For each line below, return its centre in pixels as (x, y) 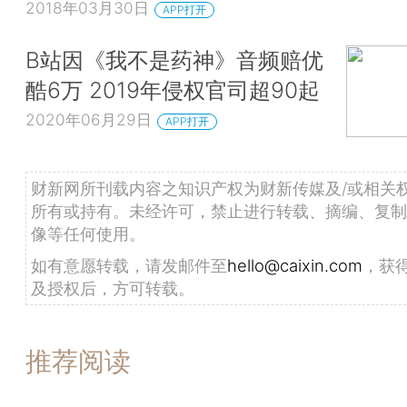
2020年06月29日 (89, 119)
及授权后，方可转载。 (113, 288)
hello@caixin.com (295, 265)
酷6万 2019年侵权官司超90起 (173, 90)
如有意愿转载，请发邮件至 (129, 265)
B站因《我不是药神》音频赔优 (174, 60)
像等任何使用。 (88, 233)
